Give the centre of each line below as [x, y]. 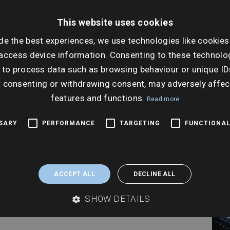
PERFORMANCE [69, 123]
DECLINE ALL [155, 174]
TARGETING [140, 123]
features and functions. [99, 98]
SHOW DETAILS [118, 198]
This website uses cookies [115, 22]
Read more [163, 99]
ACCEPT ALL [75, 174]
